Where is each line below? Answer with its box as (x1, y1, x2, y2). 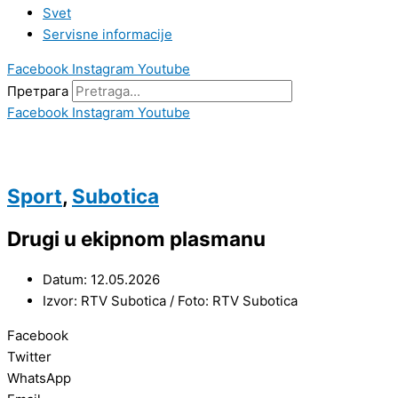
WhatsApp (7, 370, 71, 387)
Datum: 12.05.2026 (43, 271, 160, 289)
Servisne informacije (43, 26, 172, 43)
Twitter (7, 348, 52, 366)
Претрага (7, 83, 68, 99)
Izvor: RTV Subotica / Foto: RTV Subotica (43, 292, 298, 310)
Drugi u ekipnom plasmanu (7, 227, 266, 251)
